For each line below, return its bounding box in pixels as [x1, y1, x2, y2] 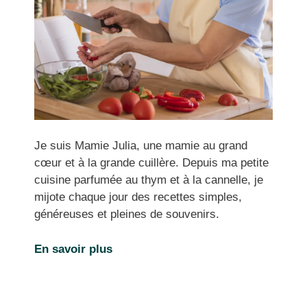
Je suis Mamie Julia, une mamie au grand [34, 139, 247, 153]
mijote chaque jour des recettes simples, [34, 191, 242, 204]
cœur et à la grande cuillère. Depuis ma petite [34, 156, 269, 170]
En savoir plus [34, 242, 112, 256]
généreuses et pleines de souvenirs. [34, 208, 219, 221]
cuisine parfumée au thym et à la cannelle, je [34, 173, 263, 187]
